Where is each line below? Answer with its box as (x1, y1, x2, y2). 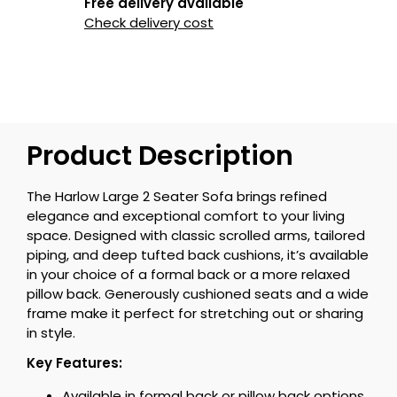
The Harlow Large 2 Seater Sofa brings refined (27, 186, 327, 206)
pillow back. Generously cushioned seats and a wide (27, 284, 369, 303)
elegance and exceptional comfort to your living (27, 206, 345, 225)
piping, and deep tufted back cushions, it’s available (27, 245, 369, 264)
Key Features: (27, 353, 122, 372)
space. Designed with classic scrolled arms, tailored (27, 225, 365, 245)
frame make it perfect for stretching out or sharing (27, 303, 363, 323)
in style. (27, 323, 75, 342)
